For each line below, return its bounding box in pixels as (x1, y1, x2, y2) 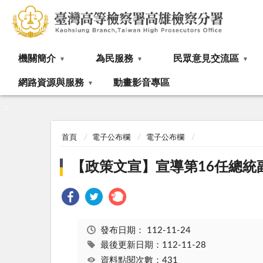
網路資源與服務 (18, 78, 84, 87)
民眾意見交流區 (173, 54, 239, 63)
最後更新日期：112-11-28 (100, 241, 206, 250)
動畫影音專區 (113, 78, 170, 87)
